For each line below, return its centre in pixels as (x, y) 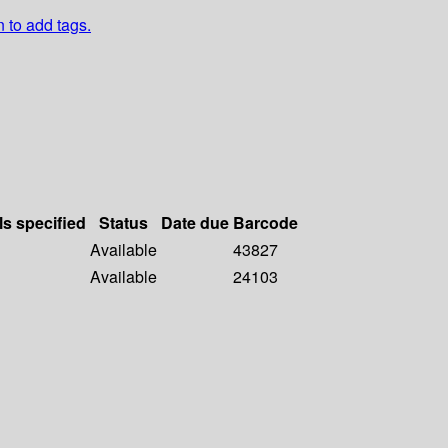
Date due (195, 223)
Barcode (265, 223)
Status (123, 223)
